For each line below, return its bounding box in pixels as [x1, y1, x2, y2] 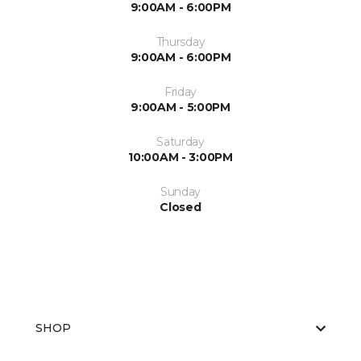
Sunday [160, 185, 201, 200]
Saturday [156, 135, 205, 150]
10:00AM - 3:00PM [128, 150, 233, 165]
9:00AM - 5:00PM [131, 100, 230, 115]
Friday [164, 85, 197, 100]
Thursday [156, 35, 205, 50]
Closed [160, 200, 201, 215]
